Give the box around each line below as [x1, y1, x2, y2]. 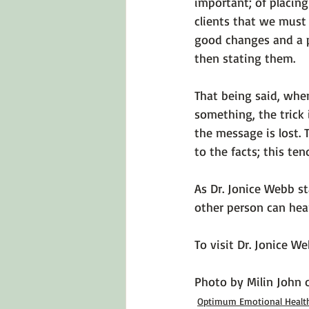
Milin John [247, 274, 301, 289]
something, [195, 106, 259, 121]
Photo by [195, 274, 247, 289]
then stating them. [195, 50, 295, 66]
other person [195, 199, 267, 215]
